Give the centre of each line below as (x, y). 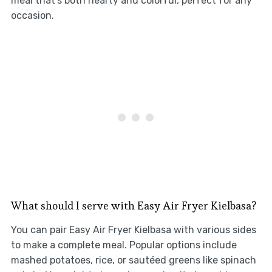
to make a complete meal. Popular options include (124, 245)
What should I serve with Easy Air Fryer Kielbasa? (133, 206)
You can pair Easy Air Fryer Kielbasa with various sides (133, 230)
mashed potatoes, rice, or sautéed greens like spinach (133, 260)
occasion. (32, 16)
